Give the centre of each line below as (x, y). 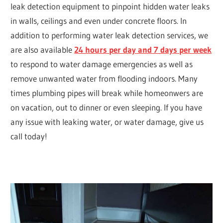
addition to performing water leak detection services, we (110, 35)
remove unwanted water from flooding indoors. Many (104, 78)
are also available (43, 49)
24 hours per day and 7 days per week (143, 49)
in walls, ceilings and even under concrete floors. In (99, 20)
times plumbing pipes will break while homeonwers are (107, 93)
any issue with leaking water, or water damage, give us (109, 121)
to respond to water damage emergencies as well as (102, 64)
